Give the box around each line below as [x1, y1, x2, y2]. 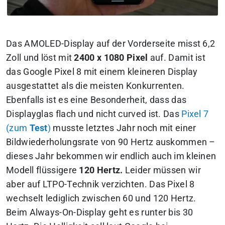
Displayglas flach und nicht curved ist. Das [6, 109, 182, 120]
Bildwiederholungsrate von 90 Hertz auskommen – [6, 137, 215, 148]
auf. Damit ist [148, 53, 206, 63]
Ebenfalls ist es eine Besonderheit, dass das [6, 95, 187, 105]
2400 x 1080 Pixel [72, 53, 148, 63]
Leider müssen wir [123, 165, 201, 176]
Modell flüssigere [6, 165, 79, 176]
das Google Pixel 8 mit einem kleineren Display [6, 67, 198, 77]
